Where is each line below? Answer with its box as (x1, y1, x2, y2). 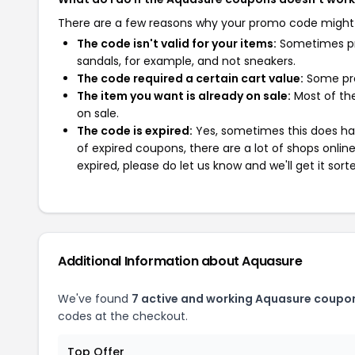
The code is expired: (77, 123, 193, 139)
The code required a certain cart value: (77, 71, 303, 86)
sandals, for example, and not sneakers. (77, 53, 296, 69)
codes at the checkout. (58, 308, 188, 324)
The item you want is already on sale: (77, 88, 291, 104)
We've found (58, 291, 132, 307)
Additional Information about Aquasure (58, 252, 303, 270)
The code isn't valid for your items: (77, 36, 277, 52)
